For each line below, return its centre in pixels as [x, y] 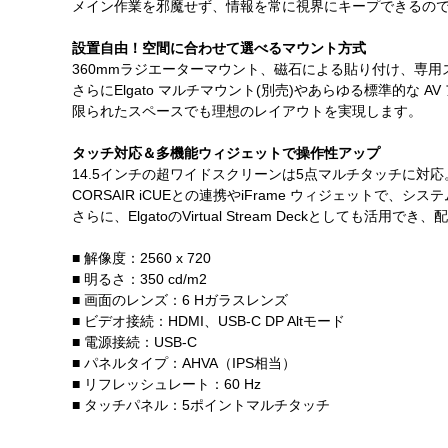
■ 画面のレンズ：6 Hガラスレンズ [180, 300]
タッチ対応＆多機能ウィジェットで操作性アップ [226, 153]
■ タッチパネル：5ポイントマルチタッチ [201, 405]
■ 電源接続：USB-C [134, 342]
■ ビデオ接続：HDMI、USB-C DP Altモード [208, 321]
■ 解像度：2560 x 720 [141, 258]
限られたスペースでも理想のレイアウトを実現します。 [247, 111]
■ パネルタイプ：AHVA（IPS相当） [184, 363]
